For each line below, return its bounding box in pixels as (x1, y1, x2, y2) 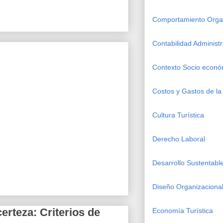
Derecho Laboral (152, 134, 205, 143)
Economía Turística (152, 206, 213, 215)
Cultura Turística (152, 111, 204, 119)
